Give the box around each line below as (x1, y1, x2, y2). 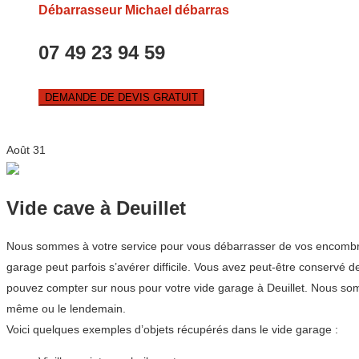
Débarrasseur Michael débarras (38, 3, 229, 18)
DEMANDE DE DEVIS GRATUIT (45, 91, 198, 104)
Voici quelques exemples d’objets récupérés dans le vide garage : (6, 323, 338, 337)
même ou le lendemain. (6, 302, 126, 316)
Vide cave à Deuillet (6, 197, 186, 220)
